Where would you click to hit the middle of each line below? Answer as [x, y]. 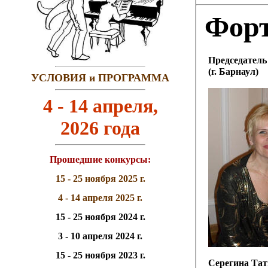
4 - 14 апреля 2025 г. [100, 198]
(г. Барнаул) [233, 71]
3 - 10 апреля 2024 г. [100, 236]
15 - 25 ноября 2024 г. [100, 217]
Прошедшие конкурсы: [100, 159]
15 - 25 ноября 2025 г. [100, 179]
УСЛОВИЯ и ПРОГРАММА [100, 78]
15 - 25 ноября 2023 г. [100, 255]
